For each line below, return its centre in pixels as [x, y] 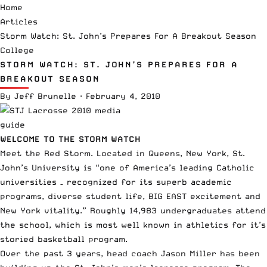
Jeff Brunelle [45, 96]
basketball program [81, 239]
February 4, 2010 [123, 96]
